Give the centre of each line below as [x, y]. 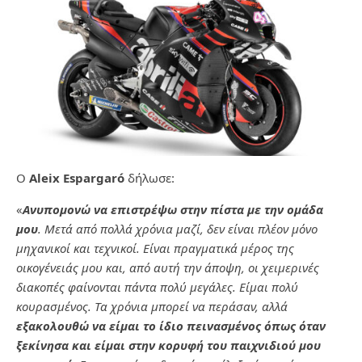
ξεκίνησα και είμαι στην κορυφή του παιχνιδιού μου [168, 345]
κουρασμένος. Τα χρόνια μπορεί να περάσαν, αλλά [152, 307]
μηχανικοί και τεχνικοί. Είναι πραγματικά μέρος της [155, 248]
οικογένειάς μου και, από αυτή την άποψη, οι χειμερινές [168, 268]
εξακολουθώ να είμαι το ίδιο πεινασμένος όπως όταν [171, 326]
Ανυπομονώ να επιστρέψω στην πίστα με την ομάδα [173, 210]
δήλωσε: [149, 178]
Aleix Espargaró [77, 178]
